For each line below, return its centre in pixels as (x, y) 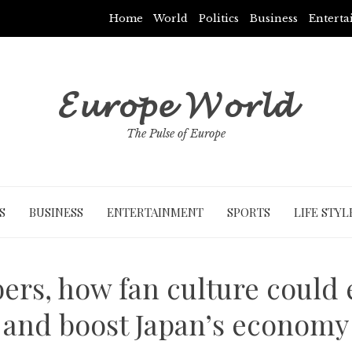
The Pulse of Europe (176, 134)
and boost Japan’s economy (176, 324)
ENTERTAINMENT (155, 212)
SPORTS (248, 212)
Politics (219, 18)
